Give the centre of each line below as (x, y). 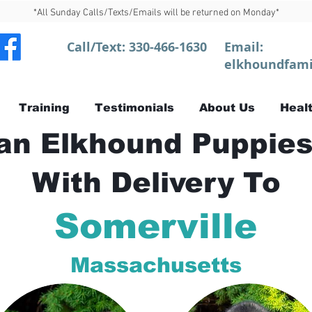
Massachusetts (156, 265)
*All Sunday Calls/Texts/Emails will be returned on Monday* (156, 13)
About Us (227, 108)
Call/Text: (98, 47)
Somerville (156, 226)
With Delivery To (156, 182)
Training (44, 108)
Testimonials (134, 108)
